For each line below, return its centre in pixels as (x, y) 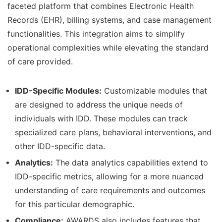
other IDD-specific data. (60, 146)
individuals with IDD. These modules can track (101, 118)
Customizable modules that (154, 91)
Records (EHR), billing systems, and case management (110, 20)
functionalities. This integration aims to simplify (96, 34)
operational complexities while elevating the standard (108, 48)
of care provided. (40, 61)
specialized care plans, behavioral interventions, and (113, 132)
